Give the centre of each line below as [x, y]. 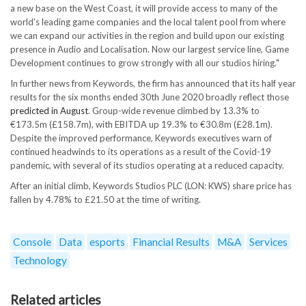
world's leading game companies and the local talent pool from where [148, 22]
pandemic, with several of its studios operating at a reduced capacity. [147, 165]
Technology [40, 260]
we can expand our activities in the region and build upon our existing [147, 35]
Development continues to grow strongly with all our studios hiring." [145, 62]
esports [107, 241]
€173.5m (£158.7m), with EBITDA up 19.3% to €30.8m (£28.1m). [141, 124]
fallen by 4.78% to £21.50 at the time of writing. [106, 199]
